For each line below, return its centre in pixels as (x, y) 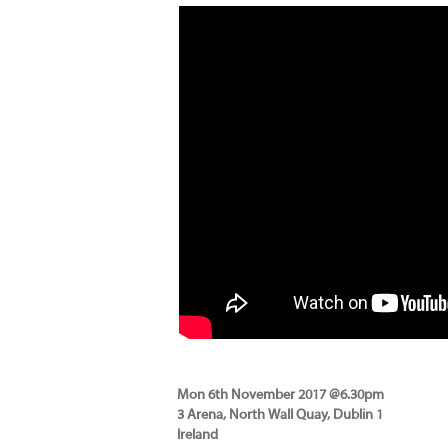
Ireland (197, 435)
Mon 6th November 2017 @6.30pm (280, 395)
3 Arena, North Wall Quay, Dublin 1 (280, 415)
